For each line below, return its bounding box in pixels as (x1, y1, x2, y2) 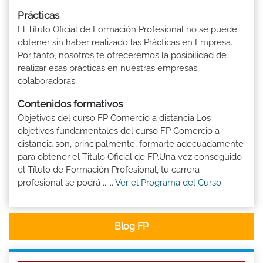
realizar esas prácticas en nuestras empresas (18, 63, 197, 74)
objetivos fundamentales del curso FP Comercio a (18, 126, 220, 137)
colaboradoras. (18, 76, 77, 87)
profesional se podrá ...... (18, 177, 115, 188)
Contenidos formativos (18, 98, 123, 110)
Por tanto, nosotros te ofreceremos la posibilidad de (18, 50, 227, 61)
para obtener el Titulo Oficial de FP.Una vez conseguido (18, 151, 242, 163)
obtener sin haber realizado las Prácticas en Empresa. (18, 37, 232, 48)
